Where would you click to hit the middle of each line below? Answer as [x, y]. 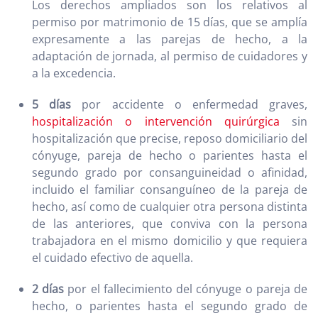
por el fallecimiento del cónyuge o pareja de [186, 289]
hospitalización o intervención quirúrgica [156, 122]
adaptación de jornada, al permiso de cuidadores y [170, 56]
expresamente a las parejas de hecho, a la [170, 39]
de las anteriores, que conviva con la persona [170, 224]
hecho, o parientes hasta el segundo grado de [170, 306]
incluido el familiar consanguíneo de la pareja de [170, 190]
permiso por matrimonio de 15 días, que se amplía [170, 22]
